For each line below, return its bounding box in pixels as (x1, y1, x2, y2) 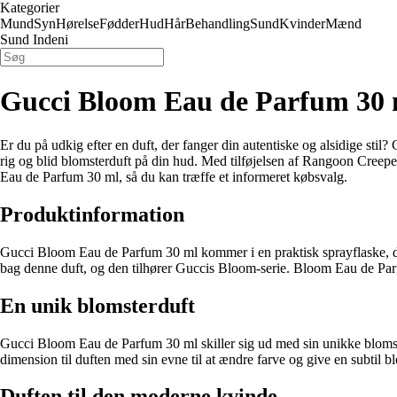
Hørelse (56, 16, 99, 31)
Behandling (185, 16, 250, 31)
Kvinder (279, 16, 325, 31)
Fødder (99, 16, 139, 31)
